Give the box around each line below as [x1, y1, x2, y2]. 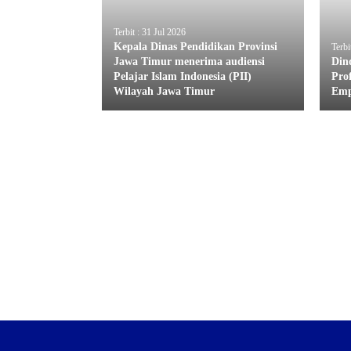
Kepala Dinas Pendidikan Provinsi [114, 40, 277, 52]
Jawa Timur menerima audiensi [114, 55, 265, 67]
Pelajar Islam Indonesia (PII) [114, 70, 251, 82]
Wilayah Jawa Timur [114, 85, 215, 97]
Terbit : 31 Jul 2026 [114, 26, 186, 38]
